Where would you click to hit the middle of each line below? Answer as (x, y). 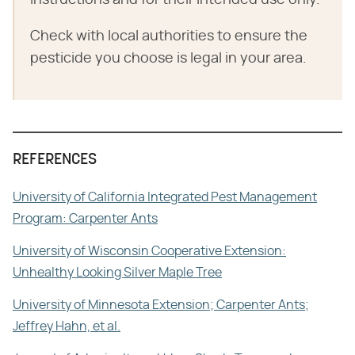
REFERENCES (55, 160)
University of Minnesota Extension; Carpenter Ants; (161, 305)
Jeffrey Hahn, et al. (67, 326)
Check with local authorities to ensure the (169, 36)
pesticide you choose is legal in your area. (168, 58)
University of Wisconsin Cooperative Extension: (149, 251)
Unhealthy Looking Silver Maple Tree (117, 272)
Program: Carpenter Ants (85, 218)
